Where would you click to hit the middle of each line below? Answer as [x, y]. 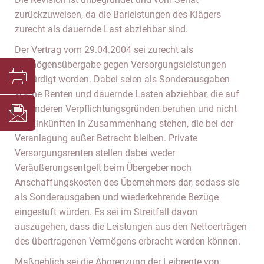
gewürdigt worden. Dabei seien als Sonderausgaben [122, 79]
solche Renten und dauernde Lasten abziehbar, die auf [127, 94]
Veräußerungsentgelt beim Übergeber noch [103, 168]
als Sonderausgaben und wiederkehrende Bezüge [117, 197]
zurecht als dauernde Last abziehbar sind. [101, 29]
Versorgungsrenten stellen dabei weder [95, 153]
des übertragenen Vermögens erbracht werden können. [128, 241]
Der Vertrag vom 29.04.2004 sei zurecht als [104, 50]
